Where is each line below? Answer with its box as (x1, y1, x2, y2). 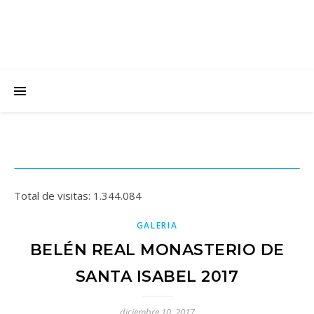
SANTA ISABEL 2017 (75, 267, 239, 286)
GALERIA (136, 219, 178, 231)
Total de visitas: (14, 189, 93, 203)
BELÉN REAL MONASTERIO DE (29, 240, 285, 259)
